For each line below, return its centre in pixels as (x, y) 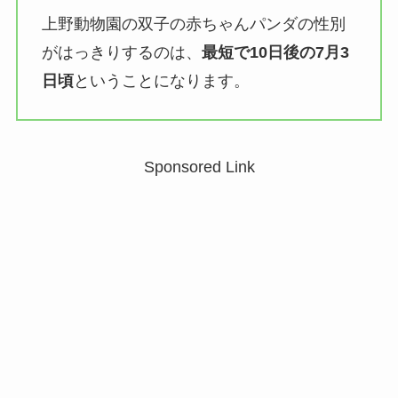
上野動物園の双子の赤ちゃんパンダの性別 (193, 24)
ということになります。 (161, 81)
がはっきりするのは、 (121, 53)
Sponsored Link (199, 167)
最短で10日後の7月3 (275, 53)
